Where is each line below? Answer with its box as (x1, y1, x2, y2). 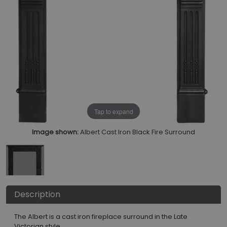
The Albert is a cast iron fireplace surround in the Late (14, 212, 187, 222)
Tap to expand (94, 106, 133, 116)
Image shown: (32, 127, 79, 137)
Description (14, 188, 60, 201)
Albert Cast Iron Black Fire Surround (80, 127, 195, 137)
